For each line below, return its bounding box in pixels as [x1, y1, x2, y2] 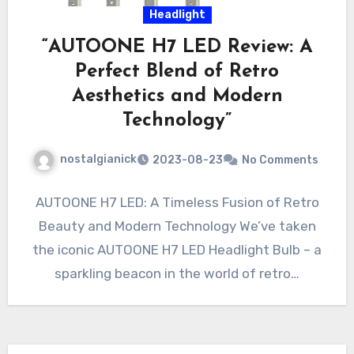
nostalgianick [59, 153, 137, 167]
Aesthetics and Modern [71, 87, 283, 107]
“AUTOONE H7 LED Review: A [41, 38, 313, 58]
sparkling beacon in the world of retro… [55, 265, 299, 281]
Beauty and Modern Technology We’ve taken [38, 217, 316, 234]
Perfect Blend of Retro [75, 62, 279, 82]
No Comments [241, 153, 318, 167]
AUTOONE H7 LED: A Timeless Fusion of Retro [35, 194, 319, 210]
